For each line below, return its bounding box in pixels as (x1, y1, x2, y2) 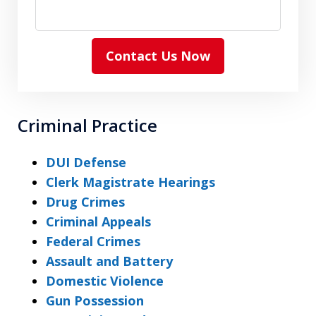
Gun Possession (46, 291, 144, 309)
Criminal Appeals (46, 212, 151, 230)
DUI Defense (46, 153, 126, 171)
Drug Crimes (46, 193, 125, 210)
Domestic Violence (46, 272, 164, 289)
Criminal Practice (18, 113, 157, 137)
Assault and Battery (46, 252, 173, 269)
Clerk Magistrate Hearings (46, 173, 215, 190)
